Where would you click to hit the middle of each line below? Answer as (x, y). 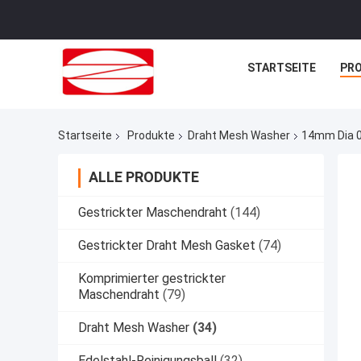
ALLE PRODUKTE (144, 177)
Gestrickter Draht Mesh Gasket (167, 246)
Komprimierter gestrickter (152, 279)
